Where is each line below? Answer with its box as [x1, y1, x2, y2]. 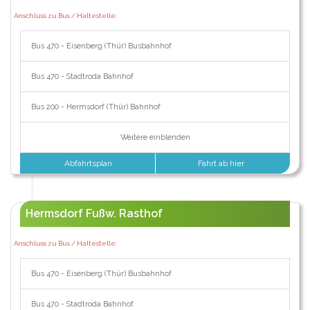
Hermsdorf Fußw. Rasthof [25, 206, 163, 220]
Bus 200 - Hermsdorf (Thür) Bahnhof [30, 102, 161, 111]
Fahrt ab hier [198, 158, 247, 168]
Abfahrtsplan [62, 158, 113, 168]
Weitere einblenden [120, 132, 190, 142]
